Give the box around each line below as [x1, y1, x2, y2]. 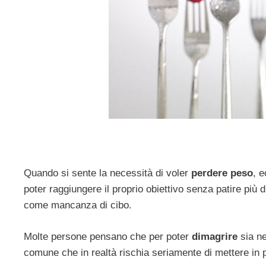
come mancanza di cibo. [24, 199, 132, 211]
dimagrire [192, 230, 237, 242]
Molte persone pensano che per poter [24, 230, 192, 242]
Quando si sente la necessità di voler [24, 167, 191, 179]
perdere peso [191, 167, 253, 179]
